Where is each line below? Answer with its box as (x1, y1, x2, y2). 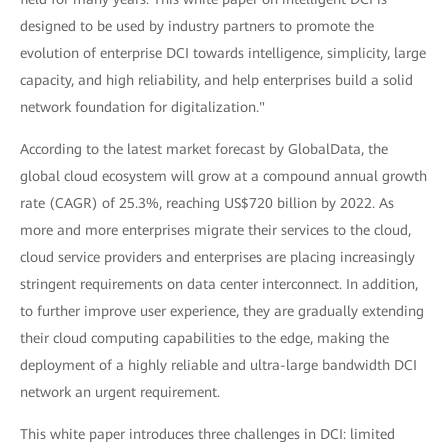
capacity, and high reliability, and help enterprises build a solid (20, 71, 413, 88)
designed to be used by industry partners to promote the (20, 17, 374, 34)
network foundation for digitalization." (20, 98, 265, 115)
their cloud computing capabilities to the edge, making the (20, 329, 389, 346)
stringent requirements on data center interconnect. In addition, (20, 275, 418, 292)
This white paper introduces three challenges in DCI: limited (20, 425, 395, 442)
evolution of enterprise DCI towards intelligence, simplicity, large (20, 44, 426, 61)
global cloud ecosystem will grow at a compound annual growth (20, 167, 427, 184)
